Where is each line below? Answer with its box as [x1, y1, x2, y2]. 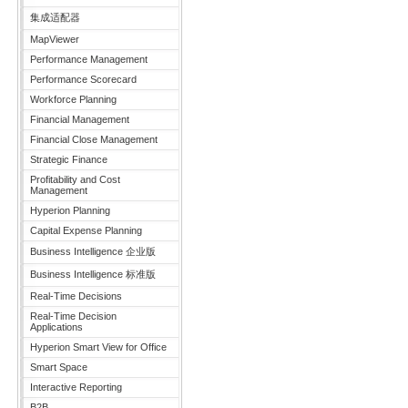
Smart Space [30, 362, 87, 372]
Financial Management [30, 114, 129, 125]
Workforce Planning [30, 94, 117, 105]
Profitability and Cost [30, 174, 120, 185]
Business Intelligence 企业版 [30, 246, 156, 257]
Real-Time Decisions [30, 291, 122, 301]
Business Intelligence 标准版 [30, 269, 156, 280]
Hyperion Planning [30, 205, 110, 216]
